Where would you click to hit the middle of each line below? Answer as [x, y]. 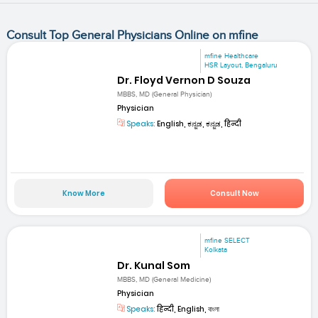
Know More [83, 194]
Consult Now [234, 194]
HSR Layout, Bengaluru [241, 65]
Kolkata [216, 250]
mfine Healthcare [232, 56]
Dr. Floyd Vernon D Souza [184, 80]
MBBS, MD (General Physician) [165, 95]
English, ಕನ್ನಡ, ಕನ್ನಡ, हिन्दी [199, 124]
